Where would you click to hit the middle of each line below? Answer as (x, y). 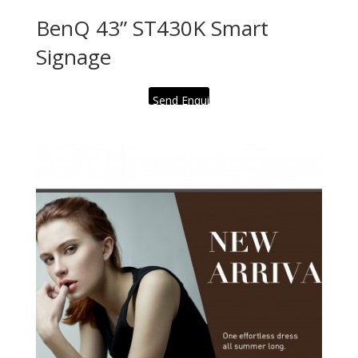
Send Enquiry (185, 101)
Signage (73, 57)
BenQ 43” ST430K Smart (152, 28)
